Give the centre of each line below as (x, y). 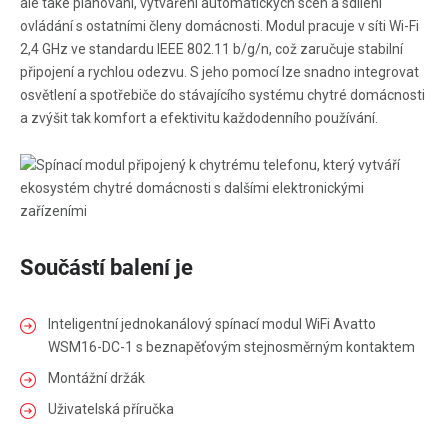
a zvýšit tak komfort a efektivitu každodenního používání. (199, 117)
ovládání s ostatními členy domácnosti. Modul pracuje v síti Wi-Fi (219, 25)
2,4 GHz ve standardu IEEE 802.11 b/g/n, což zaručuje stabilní (211, 48)
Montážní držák (96, 377)
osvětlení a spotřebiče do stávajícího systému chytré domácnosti (222, 94)
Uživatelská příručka (111, 408)
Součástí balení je (106, 267)
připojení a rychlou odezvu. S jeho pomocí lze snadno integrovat (219, 71)
